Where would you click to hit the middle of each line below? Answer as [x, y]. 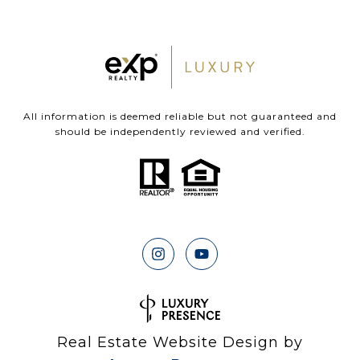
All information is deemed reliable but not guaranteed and [180, 116]
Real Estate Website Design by [180, 342]
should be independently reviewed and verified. [180, 131]
